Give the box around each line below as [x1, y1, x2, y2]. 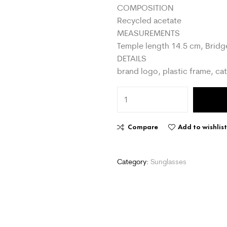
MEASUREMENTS [117, 28, 180, 39]
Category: [117, 157, 151, 167]
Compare [128, 123, 159, 132]
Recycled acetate [117, 15, 182, 26]
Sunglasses [150, 157, 187, 167]
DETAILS [117, 53, 147, 64]
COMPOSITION [117, 3, 174, 13]
